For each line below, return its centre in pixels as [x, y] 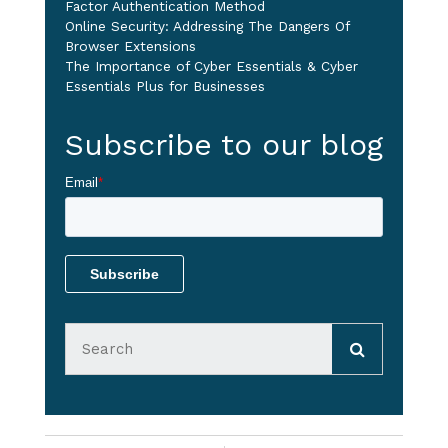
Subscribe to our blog [223, 145]
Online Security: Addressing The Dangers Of [206, 26]
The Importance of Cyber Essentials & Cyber [211, 66]
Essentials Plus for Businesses [164, 86]
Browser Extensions [130, 46]
